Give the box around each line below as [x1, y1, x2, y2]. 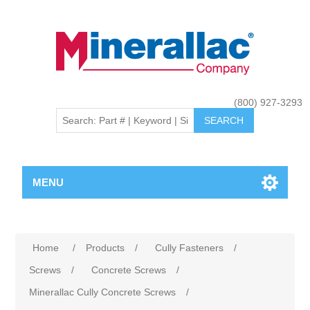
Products [86, 242, 125, 253]
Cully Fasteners [155, 242, 224, 253]
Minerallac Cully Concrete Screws [29, 286, 176, 298]
